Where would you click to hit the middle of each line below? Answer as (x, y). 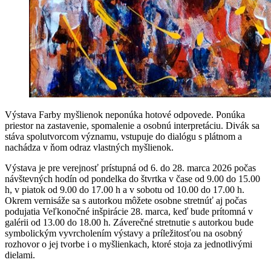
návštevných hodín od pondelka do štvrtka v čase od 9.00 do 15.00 (132, 179)
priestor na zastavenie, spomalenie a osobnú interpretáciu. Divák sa (132, 126)
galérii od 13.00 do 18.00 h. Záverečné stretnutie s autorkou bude (129, 222)
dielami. (20, 255)
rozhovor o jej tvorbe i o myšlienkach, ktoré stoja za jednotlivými (129, 244)
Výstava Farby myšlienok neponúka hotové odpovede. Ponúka (125, 115)
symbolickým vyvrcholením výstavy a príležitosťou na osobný (124, 233)
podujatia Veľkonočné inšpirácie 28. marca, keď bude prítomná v (129, 211)
